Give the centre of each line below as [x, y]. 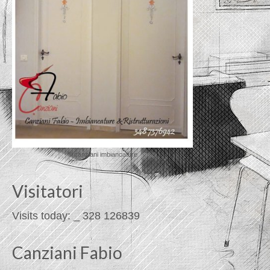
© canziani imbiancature [102, 155]
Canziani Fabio [67, 253]
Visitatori [48, 191]
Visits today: [43, 216]
